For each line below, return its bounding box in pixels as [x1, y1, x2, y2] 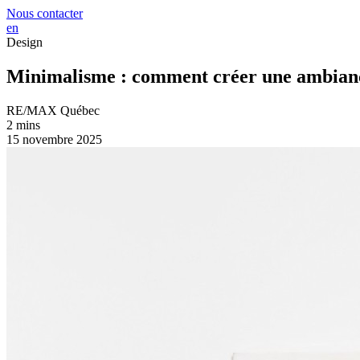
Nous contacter [6, 6, 83, 20]
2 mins [6, 117, 40, 132]
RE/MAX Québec [6, 103, 100, 117]
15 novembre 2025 [6, 132, 102, 146]
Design [6, 35, 43, 49]
